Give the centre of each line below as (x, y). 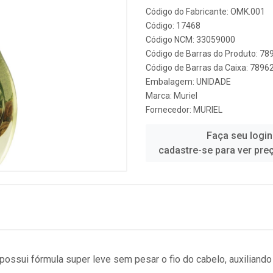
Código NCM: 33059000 (190, 40)
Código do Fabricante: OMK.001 (205, 12)
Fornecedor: (169, 110)
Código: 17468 (173, 26)
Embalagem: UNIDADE (188, 82)
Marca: (160, 96)
